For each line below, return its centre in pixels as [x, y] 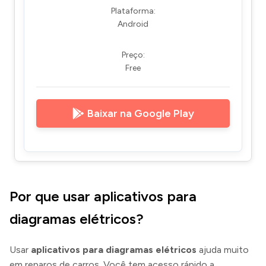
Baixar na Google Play [140, 113]
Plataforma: [133, 11]
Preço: [133, 55]
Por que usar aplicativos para [103, 196]
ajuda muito [223, 249]
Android [133, 24]
